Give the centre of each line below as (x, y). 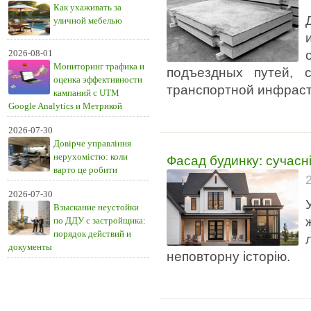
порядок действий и (92, 234)
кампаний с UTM (86, 93)
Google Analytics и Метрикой (65, 106)
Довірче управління (92, 143)
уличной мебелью (88, 20)
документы (30, 247)
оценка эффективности (98, 79)
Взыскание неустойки (96, 207)
